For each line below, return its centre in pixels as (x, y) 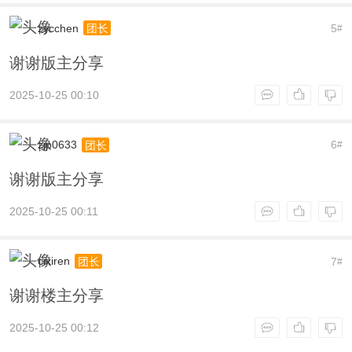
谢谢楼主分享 (56, 296)
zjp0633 (57, 145)
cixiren (53, 261)
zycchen (58, 29)
